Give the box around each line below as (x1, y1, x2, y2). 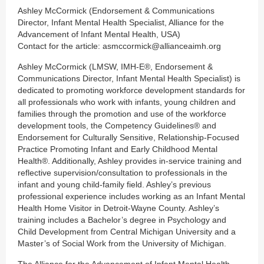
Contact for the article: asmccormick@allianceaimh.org (18, 41, 221, 51)
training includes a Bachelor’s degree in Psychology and (18, 214, 226, 225)
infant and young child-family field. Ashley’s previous (18, 179, 211, 189)
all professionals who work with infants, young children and (18, 97, 236, 107)
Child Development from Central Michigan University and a (18, 226, 236, 236)
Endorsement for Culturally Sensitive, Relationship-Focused (18, 132, 239, 142)
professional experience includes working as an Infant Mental (18, 191, 245, 201)
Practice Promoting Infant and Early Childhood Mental (18, 144, 217, 154)
